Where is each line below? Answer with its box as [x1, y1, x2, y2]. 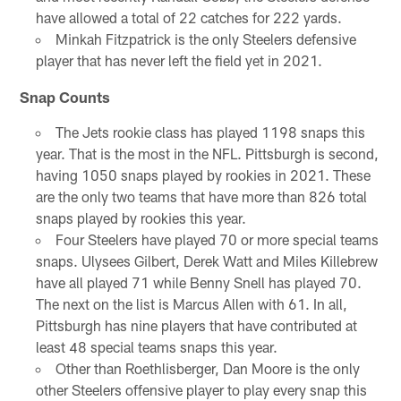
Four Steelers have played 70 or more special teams [55, 230, 379, 248]
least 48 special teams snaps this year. [35, 337, 277, 355]
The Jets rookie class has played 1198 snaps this [55, 123, 365, 141]
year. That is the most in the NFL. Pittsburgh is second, [35, 144, 379, 162]
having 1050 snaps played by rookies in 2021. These [35, 166, 371, 183]
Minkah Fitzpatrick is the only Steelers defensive [55, 30, 356, 47]
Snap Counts [20, 87, 111, 106]
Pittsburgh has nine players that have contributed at [35, 316, 357, 334]
